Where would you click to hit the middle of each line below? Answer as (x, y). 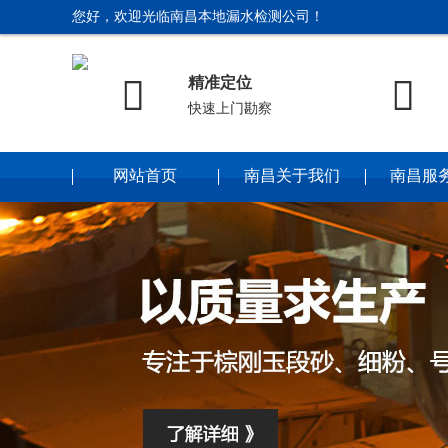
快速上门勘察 (230, 109)
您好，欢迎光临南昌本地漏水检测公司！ (198, 17)
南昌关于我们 (291, 177)
